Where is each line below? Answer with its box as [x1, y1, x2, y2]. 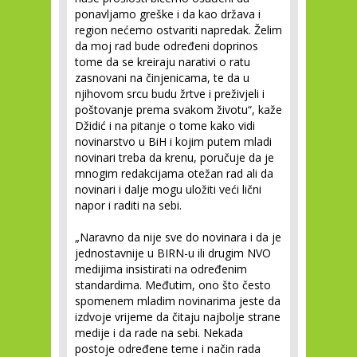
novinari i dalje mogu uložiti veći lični [75, 182, 261, 198]
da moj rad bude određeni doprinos [75, 38, 258, 54]
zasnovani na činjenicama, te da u [75, 70, 249, 86]
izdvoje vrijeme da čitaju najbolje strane [75, 309, 280, 325]
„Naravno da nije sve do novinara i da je [75, 229, 281, 245]
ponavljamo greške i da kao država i [75, 6, 261, 22]
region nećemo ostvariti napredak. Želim [75, 22, 282, 38]
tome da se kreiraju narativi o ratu [75, 54, 250, 70]
